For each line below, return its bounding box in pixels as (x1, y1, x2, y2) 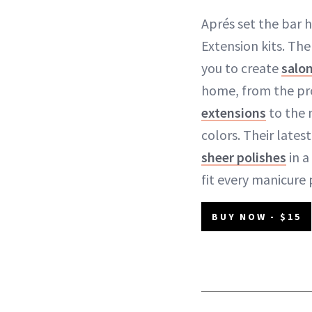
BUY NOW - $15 (212, 210, 302, 224)
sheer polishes (201, 148, 286, 166)
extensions (201, 104, 266, 122)
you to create (201, 59, 281, 77)
